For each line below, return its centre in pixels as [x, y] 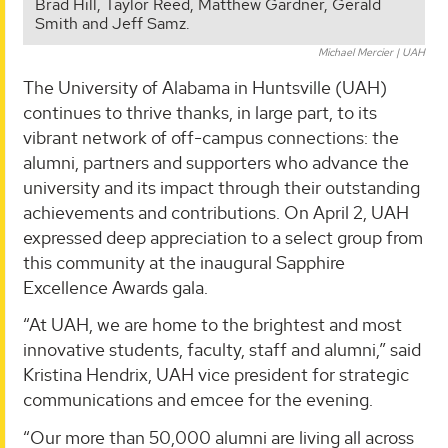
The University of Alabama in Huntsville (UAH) [205, 87]
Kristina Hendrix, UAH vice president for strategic [216, 375]
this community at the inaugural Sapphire [184, 262]
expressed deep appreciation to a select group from [223, 237]
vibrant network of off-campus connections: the [211, 137]
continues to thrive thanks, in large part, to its [200, 112]
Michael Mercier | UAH [371, 51]
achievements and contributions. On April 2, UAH [216, 212]
